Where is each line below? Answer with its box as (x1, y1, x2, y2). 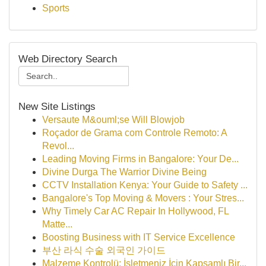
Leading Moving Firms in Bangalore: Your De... (42, 154, 239, 164)
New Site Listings (18, 100, 96, 112)
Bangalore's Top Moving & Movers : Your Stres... (42, 193, 244, 203)
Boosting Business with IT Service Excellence (42, 232, 235, 242)
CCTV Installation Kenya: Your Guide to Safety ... (42, 180, 248, 190)
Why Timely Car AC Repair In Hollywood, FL (42, 206, 229, 216)
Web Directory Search (18, 53, 117, 65)
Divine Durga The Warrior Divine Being (42, 167, 207, 177)
